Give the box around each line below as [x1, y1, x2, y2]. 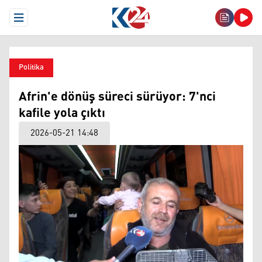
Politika [19, 60, 44, 75]
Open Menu [18, 13, 61, 31]
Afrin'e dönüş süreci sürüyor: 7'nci [19, 85, 216, 109]
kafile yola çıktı [19, 101, 105, 126]
